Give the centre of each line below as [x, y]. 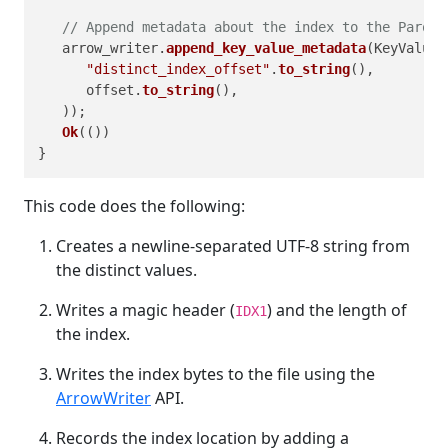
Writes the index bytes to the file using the [215, 373]
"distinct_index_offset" [178, 68]
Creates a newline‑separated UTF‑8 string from [233, 245]
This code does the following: [134, 205]
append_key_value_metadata [266, 47]
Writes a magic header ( [145, 309]
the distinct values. [126, 269]
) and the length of [337, 309]
